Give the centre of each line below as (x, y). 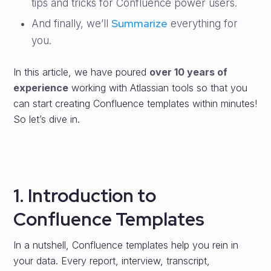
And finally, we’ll (72, 24)
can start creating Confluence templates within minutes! (135, 103)
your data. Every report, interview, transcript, (112, 261)
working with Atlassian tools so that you (158, 88)
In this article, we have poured (82, 72)
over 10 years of (189, 72)
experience (41, 88)
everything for (203, 24)
